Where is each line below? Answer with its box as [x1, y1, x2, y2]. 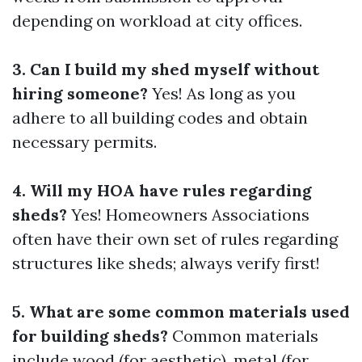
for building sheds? [12, 325, 168, 346]
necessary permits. [12, 131, 157, 152]
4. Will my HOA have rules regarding [12, 179, 312, 200]
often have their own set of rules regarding [12, 228, 338, 249]
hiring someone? [12, 82, 148, 103]
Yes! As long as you [148, 82, 296, 103]
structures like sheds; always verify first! [12, 252, 320, 273]
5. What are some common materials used [12, 301, 350, 322]
